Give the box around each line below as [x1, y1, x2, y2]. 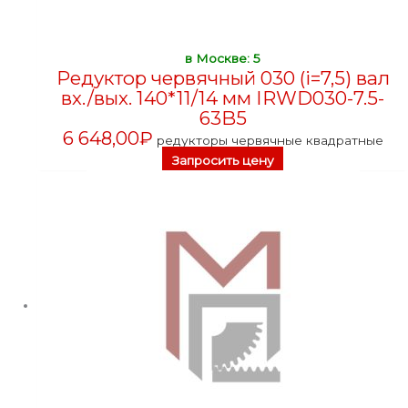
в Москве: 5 [185, 50, 261, 66]
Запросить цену [171, 152, 274, 168]
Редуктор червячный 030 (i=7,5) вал [56, 66, 390, 89]
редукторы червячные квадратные [156, 132, 383, 148]
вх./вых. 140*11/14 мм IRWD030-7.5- [61, 86, 385, 109]
